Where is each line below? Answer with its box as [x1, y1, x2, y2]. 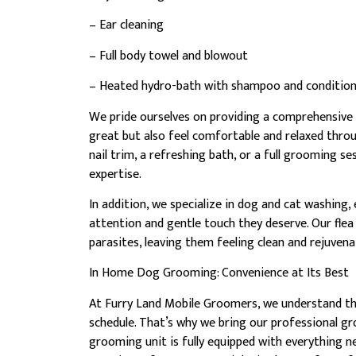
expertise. [89, 163, 141, 185]
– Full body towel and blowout [89, 44, 248, 67]
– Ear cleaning [89, 14, 164, 37]
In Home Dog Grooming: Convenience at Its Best [89, 262, 349, 284]
